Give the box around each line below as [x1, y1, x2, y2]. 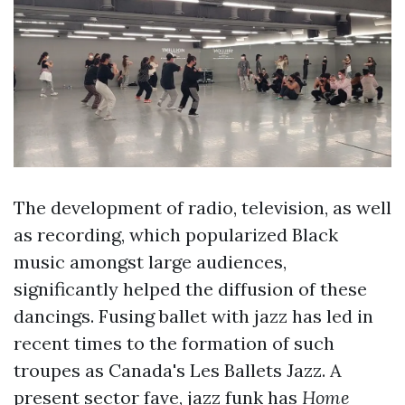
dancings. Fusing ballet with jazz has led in [14, 305, 373, 328]
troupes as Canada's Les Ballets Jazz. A [14, 359, 342, 382]
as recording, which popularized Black [14, 223, 338, 247]
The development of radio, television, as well [14, 196, 391, 220]
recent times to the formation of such [14, 332, 334, 355]
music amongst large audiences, [14, 250, 287, 274]
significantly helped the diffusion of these [14, 278, 367, 301]
